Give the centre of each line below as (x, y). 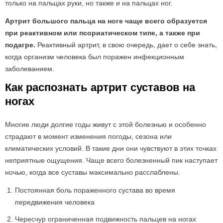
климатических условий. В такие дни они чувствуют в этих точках (111, 148)
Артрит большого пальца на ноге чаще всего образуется (106, 21)
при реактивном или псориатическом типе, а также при (103, 33)
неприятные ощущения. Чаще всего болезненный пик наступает (111, 160)
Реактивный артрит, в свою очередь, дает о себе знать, (126, 45)
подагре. (20, 45)
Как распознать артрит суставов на (100, 87)
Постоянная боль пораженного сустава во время (95, 190)
